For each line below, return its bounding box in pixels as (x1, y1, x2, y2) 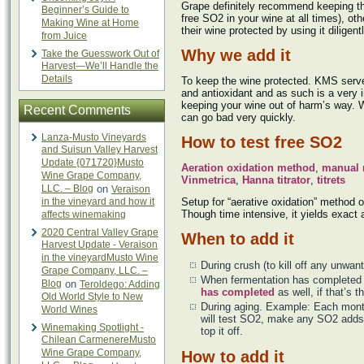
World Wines (41, 304, 97, 316)
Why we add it (181, 46, 291, 64)
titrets (317, 174, 345, 186)
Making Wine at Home (41, 17, 139, 29)
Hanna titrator (242, 174, 310, 186)
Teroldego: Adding (80, 279, 160, 290)
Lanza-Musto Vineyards (41, 132, 146, 143)
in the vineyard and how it (41, 196, 154, 208)
